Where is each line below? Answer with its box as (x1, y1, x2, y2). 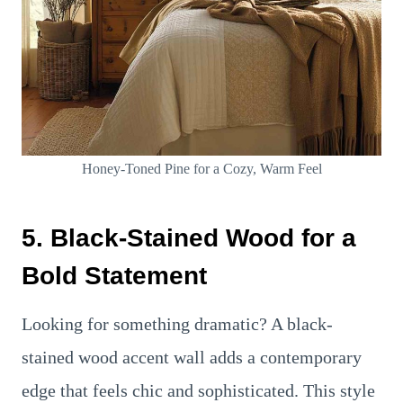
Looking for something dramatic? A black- (22, 314, 333, 334)
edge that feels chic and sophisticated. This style (22, 381, 375, 400)
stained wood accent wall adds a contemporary (22, 347, 362, 367)
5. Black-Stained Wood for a (22, 224, 356, 252)
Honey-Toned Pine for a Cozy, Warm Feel (81, 161, 322, 176)
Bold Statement (22, 262, 207, 290)
